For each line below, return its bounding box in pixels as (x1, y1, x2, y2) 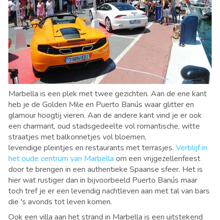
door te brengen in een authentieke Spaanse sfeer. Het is (8, 164, 203, 175)
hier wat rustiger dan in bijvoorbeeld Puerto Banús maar (8, 175, 197, 186)
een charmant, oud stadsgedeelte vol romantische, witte (8, 121, 200, 132)
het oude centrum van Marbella (8, 153, 114, 165)
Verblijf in (176, 142, 207, 154)
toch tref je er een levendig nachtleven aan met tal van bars (8, 186, 210, 197)
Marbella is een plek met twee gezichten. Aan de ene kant (8, 88, 207, 100)
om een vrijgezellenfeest (114, 153, 200, 165)
